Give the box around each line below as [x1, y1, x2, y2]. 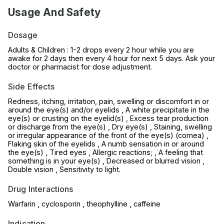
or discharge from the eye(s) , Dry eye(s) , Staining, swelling [8, 122, 212, 131]
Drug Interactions [8, 184, 73, 194]
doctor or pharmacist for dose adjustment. [8, 62, 152, 71]
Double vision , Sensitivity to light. [8, 165, 120, 174]
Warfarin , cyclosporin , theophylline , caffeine [8, 199, 160, 208]
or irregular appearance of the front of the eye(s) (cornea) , [8, 131, 208, 140]
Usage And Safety [8, 6, 101, 19]
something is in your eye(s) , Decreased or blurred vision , [8, 156, 204, 165]
